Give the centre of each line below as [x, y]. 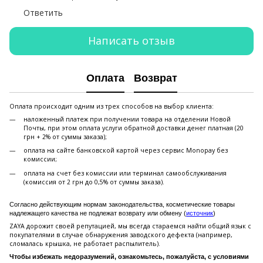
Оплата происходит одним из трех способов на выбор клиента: [112, 106]
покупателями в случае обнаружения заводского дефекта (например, [121, 235]
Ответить [43, 12]
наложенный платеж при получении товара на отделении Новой [127, 119]
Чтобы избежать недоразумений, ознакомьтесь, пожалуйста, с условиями [129, 256]
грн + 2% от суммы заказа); [65, 136]
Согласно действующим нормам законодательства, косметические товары [122, 204]
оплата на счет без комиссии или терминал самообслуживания [125, 173]
